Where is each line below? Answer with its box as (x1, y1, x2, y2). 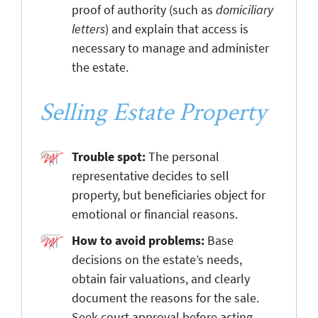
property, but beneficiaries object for (72, 186, 265, 203)
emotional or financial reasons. (72, 205, 238, 222)
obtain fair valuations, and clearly (72, 270, 250, 287)
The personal (146, 148, 219, 165)
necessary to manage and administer (72, 39, 269, 56)
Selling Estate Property (40, 94, 266, 127)
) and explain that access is (105, 20, 248, 37)
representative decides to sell (72, 167, 229, 184)
